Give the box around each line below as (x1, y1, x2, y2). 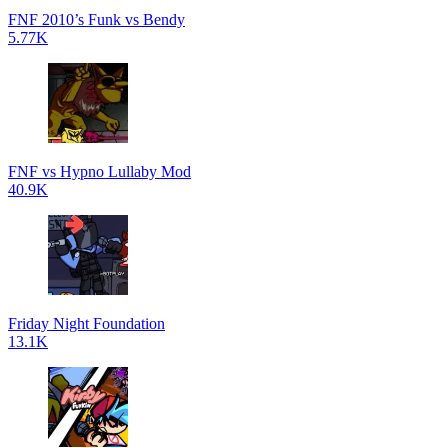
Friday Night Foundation (8, 315, 165, 332)
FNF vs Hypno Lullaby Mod (8, 163, 191, 180)
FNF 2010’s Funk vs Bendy (8, 11, 185, 28)
